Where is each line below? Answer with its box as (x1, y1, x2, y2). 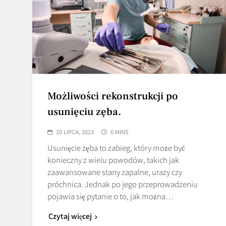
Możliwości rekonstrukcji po (47, 89, 178, 103)
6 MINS (110, 127, 129, 136)
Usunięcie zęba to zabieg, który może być (47, 142, 185, 153)
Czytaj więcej (48, 210, 92, 221)
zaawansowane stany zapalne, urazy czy (47, 166, 182, 177)
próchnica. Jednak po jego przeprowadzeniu (47, 178, 198, 189)
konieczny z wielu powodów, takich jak (47, 154, 179, 165)
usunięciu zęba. (47, 104, 121, 119)
